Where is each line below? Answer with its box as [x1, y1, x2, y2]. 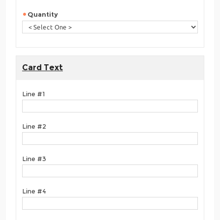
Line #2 [22, 122, 46, 130]
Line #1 [22, 90, 45, 98]
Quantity [27, 10, 59, 18]
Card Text [22, 62, 63, 72]
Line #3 [22, 155, 46, 163]
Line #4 [22, 187, 46, 195]
